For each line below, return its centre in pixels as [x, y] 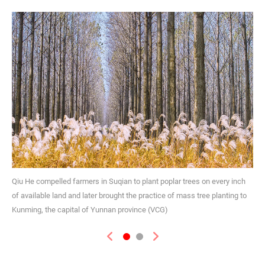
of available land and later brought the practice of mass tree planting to [129, 195]
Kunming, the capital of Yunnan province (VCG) [90, 210]
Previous [127, 244]
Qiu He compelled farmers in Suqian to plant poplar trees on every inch [129, 181]
